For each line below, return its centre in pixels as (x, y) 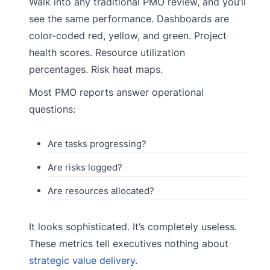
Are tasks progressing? (97, 144)
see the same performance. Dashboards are (129, 19)
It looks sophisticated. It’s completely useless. (133, 227)
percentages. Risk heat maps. (96, 70)
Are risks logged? (85, 168)
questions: (52, 109)
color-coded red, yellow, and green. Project (128, 36)
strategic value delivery (82, 261)
